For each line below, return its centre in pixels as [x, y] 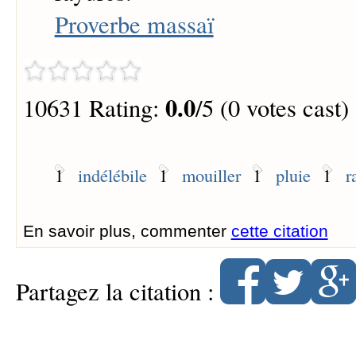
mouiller [211, 174]
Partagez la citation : [118, 291]
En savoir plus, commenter [127, 230]
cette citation [279, 230]
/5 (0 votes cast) [272, 107]
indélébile [112, 174]
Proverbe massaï [134, 25]
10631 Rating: [94, 107]
